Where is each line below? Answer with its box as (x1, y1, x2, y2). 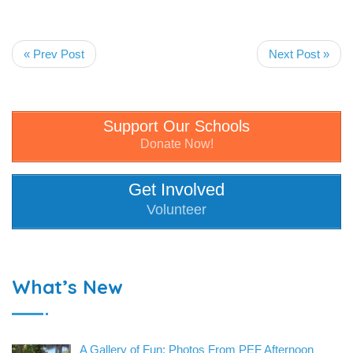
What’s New (12, 275, 123, 299)
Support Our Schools (103, 117, 250, 135)
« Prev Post (24, 46, 84, 61)
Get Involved (128, 180, 225, 200)
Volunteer (147, 201, 206, 217)
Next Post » (269, 46, 329, 61)
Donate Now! (139, 136, 214, 150)
